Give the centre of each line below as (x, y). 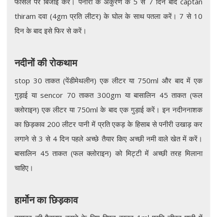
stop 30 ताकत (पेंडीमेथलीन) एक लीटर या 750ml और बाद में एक (108, 80)
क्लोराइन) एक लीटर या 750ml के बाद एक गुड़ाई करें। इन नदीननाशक (108, 109)
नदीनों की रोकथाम (46, 62)
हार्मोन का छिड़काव (46, 200)
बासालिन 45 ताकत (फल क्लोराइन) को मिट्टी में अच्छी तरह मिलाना (108, 153)
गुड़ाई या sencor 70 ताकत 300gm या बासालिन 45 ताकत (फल (108, 95)
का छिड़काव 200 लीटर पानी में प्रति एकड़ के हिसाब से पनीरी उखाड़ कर (108, 124)
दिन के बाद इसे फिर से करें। (51, 30)
